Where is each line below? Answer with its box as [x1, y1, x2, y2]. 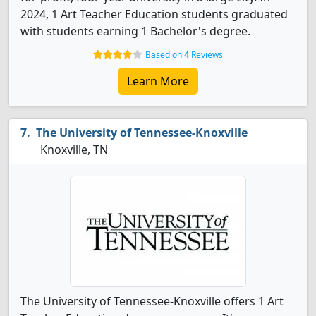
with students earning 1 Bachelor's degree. [20, 23, 250, 39]
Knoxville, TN [37, 142, 108, 157]
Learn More [127, 73, 189, 89]
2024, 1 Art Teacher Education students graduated [20, 6, 288, 22]
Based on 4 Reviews [145, 49, 223, 61]
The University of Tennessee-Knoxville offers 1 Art [20, 293, 284, 309]
